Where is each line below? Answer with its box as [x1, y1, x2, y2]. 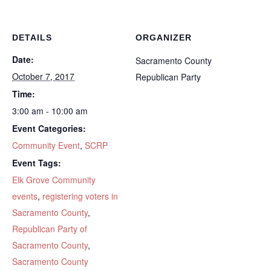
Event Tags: [12, 156, 61, 169]
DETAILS [12, 32, 52, 42]
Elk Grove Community [12, 173, 96, 186]
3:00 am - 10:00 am [12, 104, 88, 117]
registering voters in [42, 189, 118, 202]
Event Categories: [12, 122, 86, 134]
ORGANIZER [135, 32, 192, 42]
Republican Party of [12, 222, 87, 235]
